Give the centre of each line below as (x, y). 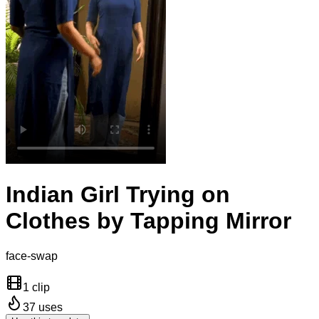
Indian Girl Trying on (118, 195)
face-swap (32, 256)
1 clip (36, 287)
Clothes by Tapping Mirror (148, 221)
